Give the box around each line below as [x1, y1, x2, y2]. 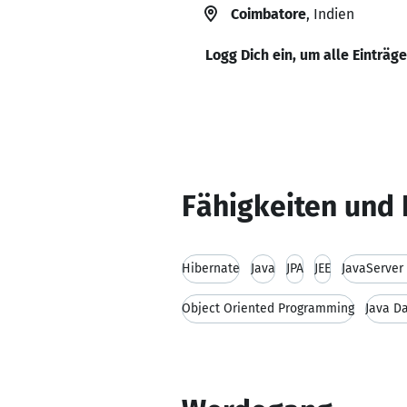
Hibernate [182, 261, 240, 276]
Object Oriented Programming [182, 301, 354, 316]
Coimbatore [231, 5, 306, 23]
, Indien [306, 5, 354, 23]
